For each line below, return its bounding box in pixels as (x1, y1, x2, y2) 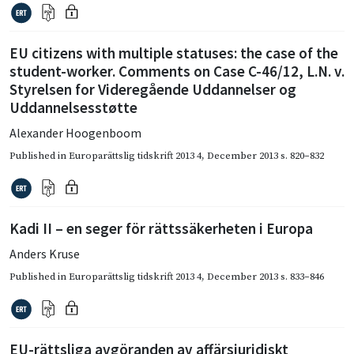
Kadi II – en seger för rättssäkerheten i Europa (9, 218, 313, 238)
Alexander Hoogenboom (9, 124, 141, 141)
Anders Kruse (9, 245, 80, 262)
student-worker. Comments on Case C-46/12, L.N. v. (9, 61, 345, 81)
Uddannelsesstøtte (9, 97, 137, 117)
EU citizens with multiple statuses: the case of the (9, 43, 338, 62)
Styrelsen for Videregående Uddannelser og (9, 79, 296, 99)
